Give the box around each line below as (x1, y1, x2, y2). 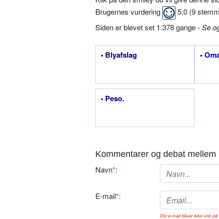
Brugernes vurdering (95, 6, 162, 17)
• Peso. (101, 93, 124, 104)
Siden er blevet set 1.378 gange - (95, 22, 202, 33)
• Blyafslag (101, 49, 137, 61)
